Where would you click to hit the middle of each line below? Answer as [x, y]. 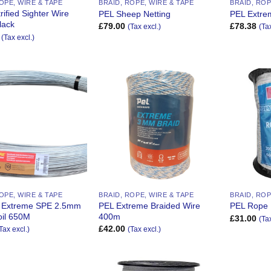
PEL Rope [249, 206]
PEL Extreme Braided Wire [150, 205]
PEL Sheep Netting [135, 14]
